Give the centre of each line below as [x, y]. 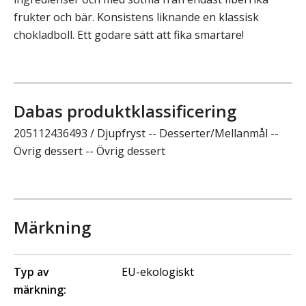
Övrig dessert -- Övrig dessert [89, 151]
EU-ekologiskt [158, 272]
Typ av [31, 272]
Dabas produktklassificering [125, 111]
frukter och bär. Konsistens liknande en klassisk [136, 17]
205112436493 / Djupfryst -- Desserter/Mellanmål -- [146, 134]
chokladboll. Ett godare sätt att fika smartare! [129, 35]
